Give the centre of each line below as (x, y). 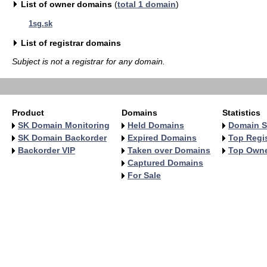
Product (28, 113)
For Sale (144, 175)
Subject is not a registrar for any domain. (89, 61)
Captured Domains (165, 163)
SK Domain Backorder (62, 138)
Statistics (241, 113)
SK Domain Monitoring (64, 125)
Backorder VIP (46, 150)
